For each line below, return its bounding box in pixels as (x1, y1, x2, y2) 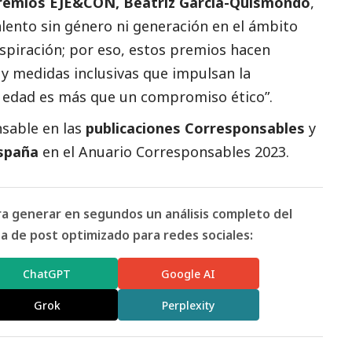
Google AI (161, 266, 216, 281)
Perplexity (162, 297, 215, 313)
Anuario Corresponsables (79, 142, 251, 162)
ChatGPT (23, 266, 71, 281)
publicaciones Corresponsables (86, 119, 305, 138)
